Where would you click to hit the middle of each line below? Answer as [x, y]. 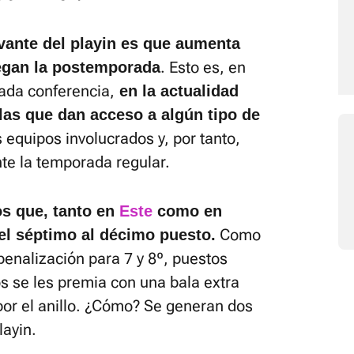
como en [187, 211]
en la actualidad [177, 91]
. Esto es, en [203, 67]
